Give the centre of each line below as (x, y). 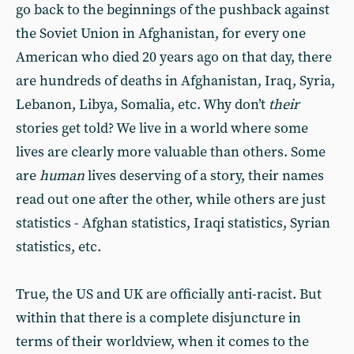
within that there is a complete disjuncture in (158, 318)
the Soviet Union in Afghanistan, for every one (161, 34)
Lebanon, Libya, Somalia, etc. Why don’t (142, 105)
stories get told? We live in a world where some (162, 128)
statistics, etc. (58, 247)
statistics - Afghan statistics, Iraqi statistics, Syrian (173, 223)
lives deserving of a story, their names (204, 176)
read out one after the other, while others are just (171, 200)
